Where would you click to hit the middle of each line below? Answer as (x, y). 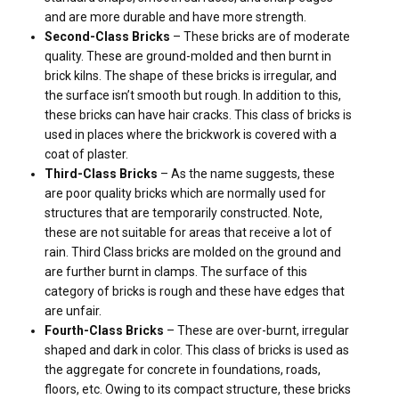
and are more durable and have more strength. (175, 17)
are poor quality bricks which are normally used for (185, 193)
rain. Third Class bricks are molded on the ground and (193, 252)
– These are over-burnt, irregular (256, 330)
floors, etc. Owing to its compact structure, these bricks (198, 389)
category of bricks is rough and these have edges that (195, 291)
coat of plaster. (86, 154)
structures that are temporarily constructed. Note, (183, 213)
